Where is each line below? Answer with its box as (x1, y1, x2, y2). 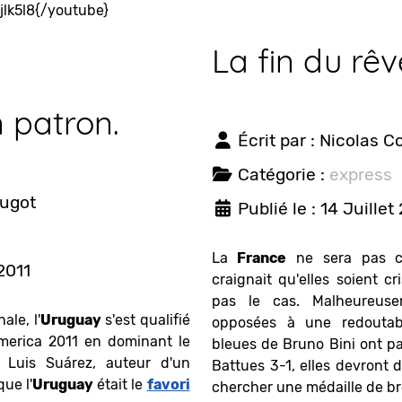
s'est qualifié (100, 310, 190, 328)
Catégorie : (238, 163, 329, 185)
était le (92, 375, 147, 393)
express (329, 163, 392, 185)
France (237, 249, 286, 267)
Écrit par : (238, 129, 319, 151)
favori (146, 375, 190, 393)
